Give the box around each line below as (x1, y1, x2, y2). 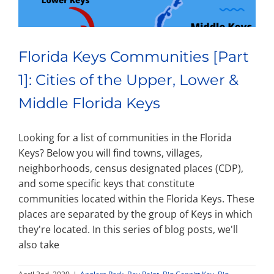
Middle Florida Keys (18, 94, 160, 112)
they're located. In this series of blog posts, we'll (18, 222, 238, 236)
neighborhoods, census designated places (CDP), (18, 161, 243, 175)
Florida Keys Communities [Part (18, 47, 249, 65)
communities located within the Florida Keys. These (18, 191, 254, 206)
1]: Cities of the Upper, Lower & (18, 70, 239, 89)
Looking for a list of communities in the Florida (18, 130, 232, 144)
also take (18, 237, 59, 251)
